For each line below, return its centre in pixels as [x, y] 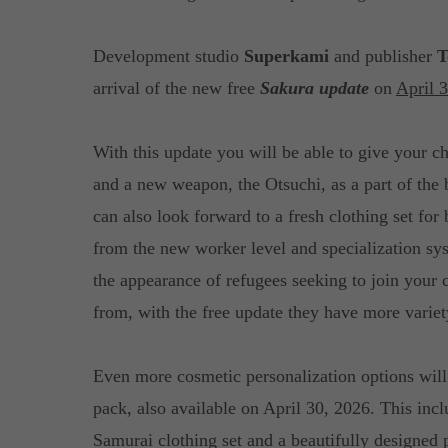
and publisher [382, 56]
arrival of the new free [176, 88]
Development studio [168, 56]
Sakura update [314, 88]
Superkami [286, 56]
